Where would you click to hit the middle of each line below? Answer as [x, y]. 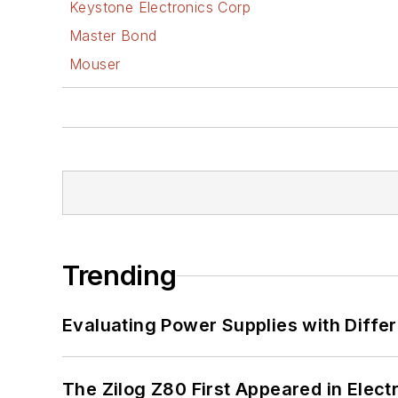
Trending [119, 276]
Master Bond [113, 36]
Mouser [95, 64]
